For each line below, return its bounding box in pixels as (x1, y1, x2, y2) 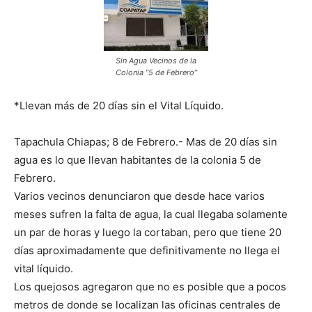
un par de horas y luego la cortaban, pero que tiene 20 (14, 226, 281, 240)
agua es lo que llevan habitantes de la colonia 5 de (14, 153, 261, 167)
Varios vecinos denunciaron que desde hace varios (14, 189, 265, 203)
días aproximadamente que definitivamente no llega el (14, 244, 280, 258)
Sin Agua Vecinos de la (116, 56, 196, 66)
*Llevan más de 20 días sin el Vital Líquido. (14, 99, 224, 113)
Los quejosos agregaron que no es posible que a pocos (14, 280, 286, 294)
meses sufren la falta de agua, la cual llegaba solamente (14, 208, 288, 221)
